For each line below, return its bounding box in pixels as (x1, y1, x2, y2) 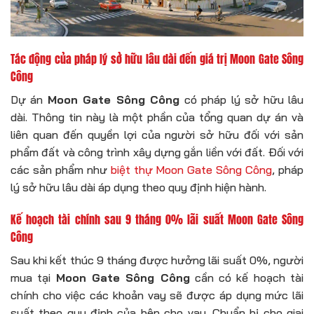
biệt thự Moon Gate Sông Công (110, 163, 273, 177)
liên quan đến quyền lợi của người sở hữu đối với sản (11, 128, 303, 142)
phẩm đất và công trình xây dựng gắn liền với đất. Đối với (11, 145, 303, 160)
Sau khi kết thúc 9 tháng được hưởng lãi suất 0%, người (11, 253, 303, 268)
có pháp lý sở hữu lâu (179, 93, 304, 107)
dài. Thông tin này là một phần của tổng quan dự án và (11, 110, 303, 125)
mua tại (11, 271, 56, 285)
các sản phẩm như (11, 163, 111, 177)
